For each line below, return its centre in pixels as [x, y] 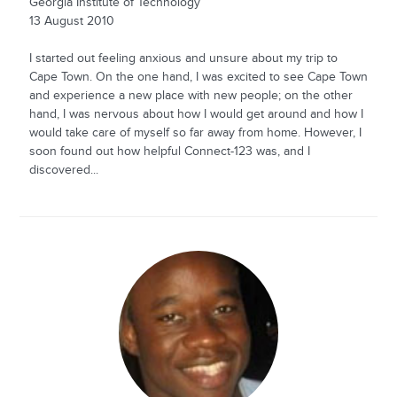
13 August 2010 [71, 21]
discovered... [63, 170]
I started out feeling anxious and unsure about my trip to [183, 58]
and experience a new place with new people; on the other [191, 95]
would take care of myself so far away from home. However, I [195, 132]
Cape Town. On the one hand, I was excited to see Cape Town [198, 77]
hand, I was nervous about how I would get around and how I [196, 114]
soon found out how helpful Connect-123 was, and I [169, 151]
